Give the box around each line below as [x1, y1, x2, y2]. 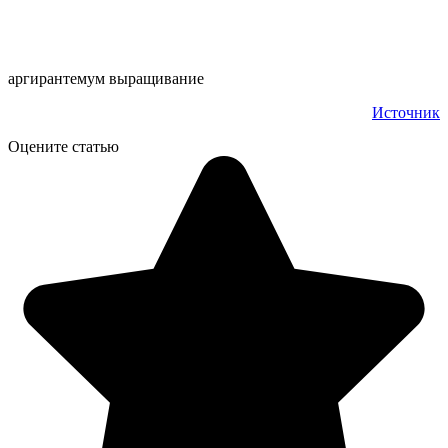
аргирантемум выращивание [8, 70, 204, 88]
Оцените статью [8, 138, 119, 156]
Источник [372, 104, 440, 122]
